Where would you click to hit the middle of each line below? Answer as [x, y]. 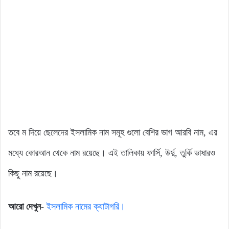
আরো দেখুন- [26, 206]
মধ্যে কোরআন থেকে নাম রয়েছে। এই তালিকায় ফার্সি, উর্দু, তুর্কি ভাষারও [112, 153]
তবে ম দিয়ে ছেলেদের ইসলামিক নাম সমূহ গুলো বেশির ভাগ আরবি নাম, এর [113, 132]
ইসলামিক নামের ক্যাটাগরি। [85, 206]
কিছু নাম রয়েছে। [33, 173]
